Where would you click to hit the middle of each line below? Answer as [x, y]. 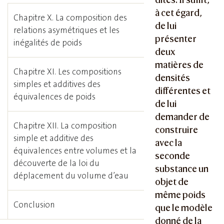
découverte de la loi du [57, 163]
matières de [179, 65]
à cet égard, [179, 13]
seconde [173, 156]
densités [173, 78]
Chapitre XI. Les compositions [68, 71]
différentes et [183, 91]
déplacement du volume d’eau [71, 175]
